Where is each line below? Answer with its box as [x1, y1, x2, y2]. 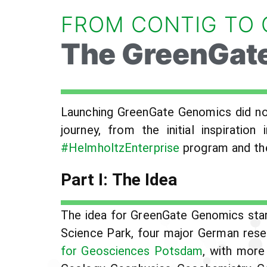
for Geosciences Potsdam [61, 243, 203, 258]
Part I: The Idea [61, 170, 177, 190]
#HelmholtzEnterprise [61, 140, 180, 155]
